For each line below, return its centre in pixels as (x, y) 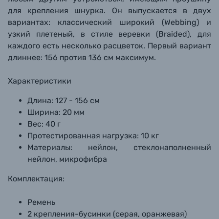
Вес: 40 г (44, 124)
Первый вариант (180, 46)
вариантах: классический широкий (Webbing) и (109, 22)
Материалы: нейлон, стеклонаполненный (119, 147)
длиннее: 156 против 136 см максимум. (82, 57)
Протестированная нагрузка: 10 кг (93, 136)
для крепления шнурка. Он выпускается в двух (109, 11)
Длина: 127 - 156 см (64, 100)
